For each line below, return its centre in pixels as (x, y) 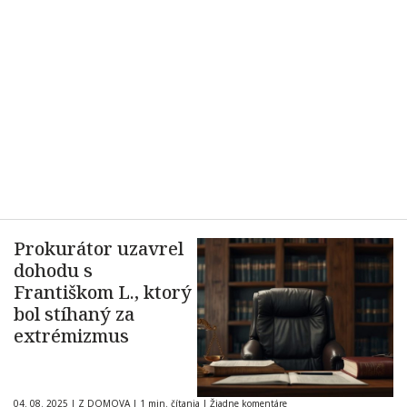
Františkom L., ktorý (103, 292)
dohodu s (53, 270)
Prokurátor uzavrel (99, 248)
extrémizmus (71, 336)
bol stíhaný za (74, 314)
